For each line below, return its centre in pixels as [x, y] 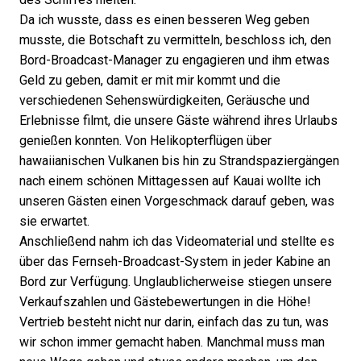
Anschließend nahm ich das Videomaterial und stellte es [177, 241]
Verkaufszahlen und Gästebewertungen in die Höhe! [165, 302]
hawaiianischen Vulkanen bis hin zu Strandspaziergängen [179, 161]
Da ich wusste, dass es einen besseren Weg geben [164, 20]
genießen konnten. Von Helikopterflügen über [145, 141]
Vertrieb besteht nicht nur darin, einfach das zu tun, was [174, 322]
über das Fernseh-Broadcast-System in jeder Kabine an [175, 261]
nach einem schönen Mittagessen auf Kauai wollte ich [170, 181]
